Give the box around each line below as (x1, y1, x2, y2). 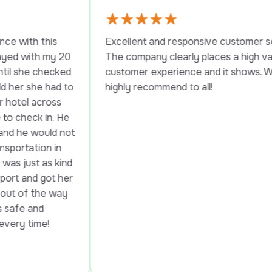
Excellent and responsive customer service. (56, 35, 252, 49)
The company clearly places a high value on (56, 50, 251, 64)
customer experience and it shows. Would (56, 66, 243, 79)
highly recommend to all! (56, 81, 164, 94)
